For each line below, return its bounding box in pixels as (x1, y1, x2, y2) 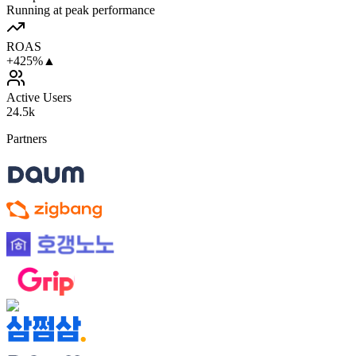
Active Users (6, 90, 72, 104)
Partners (6, 131, 47, 145)
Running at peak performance (6, 2, 155, 17)
